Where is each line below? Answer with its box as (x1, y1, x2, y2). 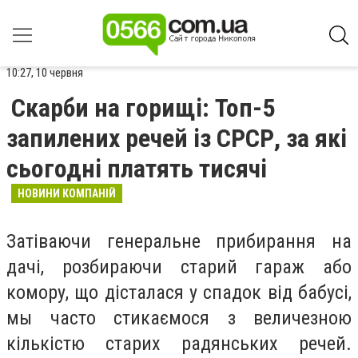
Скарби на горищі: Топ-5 (11, 93, 275, 123)
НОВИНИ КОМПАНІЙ (18, 187, 116, 200)
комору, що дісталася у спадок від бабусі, (6, 281, 352, 304)
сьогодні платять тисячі (6, 153, 267, 184)
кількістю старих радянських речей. (6, 332, 352, 355)
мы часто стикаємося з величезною (6, 307, 352, 329)
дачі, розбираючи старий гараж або (6, 256, 352, 278)
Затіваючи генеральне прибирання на (6, 230, 352, 253)
